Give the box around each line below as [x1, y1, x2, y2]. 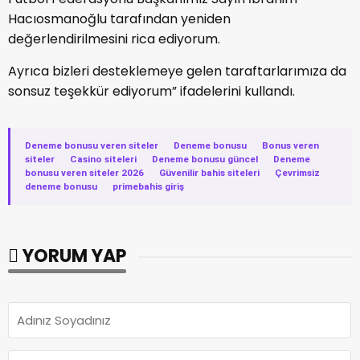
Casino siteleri [70, 153, 137, 166]
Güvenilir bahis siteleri [159, 167, 260, 179]
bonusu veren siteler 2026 [25, 167, 144, 179]
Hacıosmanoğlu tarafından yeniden [8, 10, 231, 29]
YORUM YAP [18, 243, 126, 269]
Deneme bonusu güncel [152, 153, 258, 166]
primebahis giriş [112, 181, 184, 193]
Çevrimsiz [275, 167, 320, 179]
